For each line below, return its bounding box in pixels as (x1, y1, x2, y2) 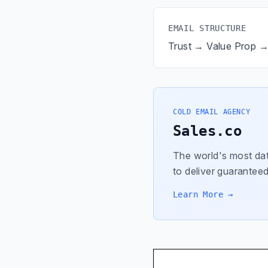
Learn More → (173, 190, 233, 199)
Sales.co (173, 123, 242, 139)
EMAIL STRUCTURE (168, 23, 246, 33)
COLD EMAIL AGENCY (173, 108, 251, 116)
